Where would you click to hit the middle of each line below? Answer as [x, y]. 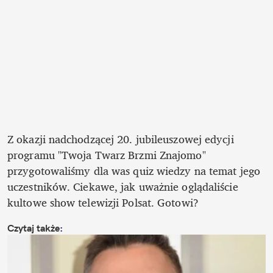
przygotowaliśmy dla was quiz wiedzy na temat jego [134, 170]
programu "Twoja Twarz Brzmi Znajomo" [107, 154]
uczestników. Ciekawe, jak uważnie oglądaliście [123, 186]
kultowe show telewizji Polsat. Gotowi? [103, 202]
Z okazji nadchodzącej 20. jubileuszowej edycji [121, 139]
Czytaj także [34, 228]
